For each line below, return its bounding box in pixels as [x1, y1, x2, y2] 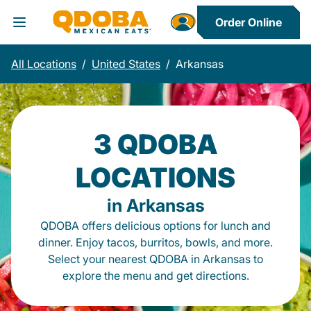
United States [92, 57, 160, 71]
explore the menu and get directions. [62, 269, 249, 283]
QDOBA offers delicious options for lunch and [40, 219, 271, 233]
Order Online [215, 15, 282, 29]
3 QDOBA [93, 128, 218, 160]
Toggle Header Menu [10, 23, 148, 40]
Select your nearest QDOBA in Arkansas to [48, 252, 263, 266]
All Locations [11, 57, 76, 71]
